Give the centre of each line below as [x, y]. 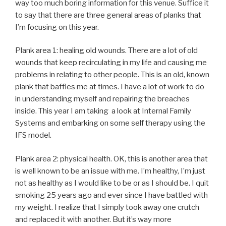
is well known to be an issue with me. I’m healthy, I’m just [110, 171]
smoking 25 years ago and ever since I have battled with [111, 195]
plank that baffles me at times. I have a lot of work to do [110, 87]
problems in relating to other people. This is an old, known [112, 75]
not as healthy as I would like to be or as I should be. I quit [112, 183]
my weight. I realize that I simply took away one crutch [107, 207]
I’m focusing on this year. [57, 27]
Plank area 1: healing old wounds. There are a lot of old [106, 51]
